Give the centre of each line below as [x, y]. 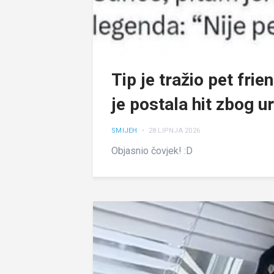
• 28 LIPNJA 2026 [170, 130]
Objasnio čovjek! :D [152, 150]
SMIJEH [124, 130]
